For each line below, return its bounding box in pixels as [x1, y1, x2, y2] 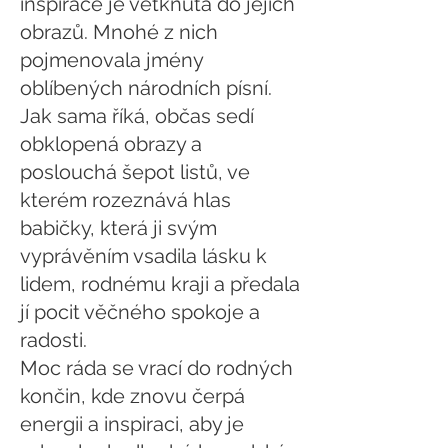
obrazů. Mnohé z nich [20, 20, 218, 44]
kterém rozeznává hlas [20, 188, 231, 212]
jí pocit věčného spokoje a [20, 300, 260, 324]
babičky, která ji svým [20, 216, 217, 240]
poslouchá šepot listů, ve [20, 160, 250, 184]
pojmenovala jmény [20, 48, 203, 72]
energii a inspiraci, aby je [20, 412, 244, 436]
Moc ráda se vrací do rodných [20, 356, 293, 380]
